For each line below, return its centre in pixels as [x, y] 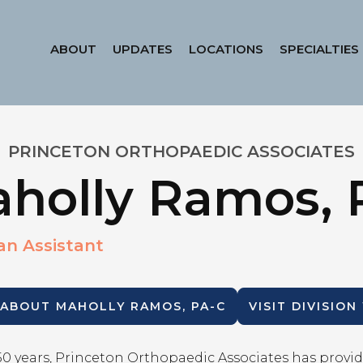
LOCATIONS [226, 49]
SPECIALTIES [319, 49]
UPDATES [142, 49]
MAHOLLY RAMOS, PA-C [141, 306]
